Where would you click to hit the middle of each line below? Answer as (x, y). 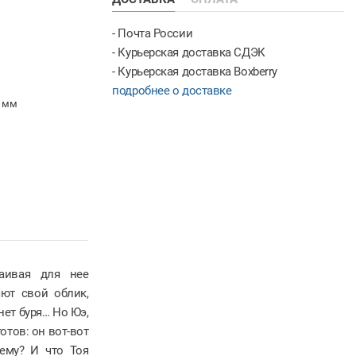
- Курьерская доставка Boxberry (195, 71)
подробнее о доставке (172, 90)
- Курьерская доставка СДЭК (189, 52)
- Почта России (153, 33)
